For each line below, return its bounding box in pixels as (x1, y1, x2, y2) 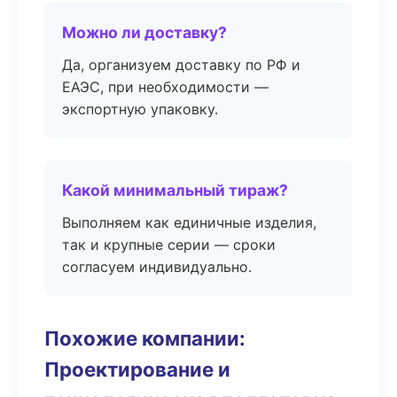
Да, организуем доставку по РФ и (62, 56, 300, 74)
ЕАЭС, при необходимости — (62, 78, 269, 96)
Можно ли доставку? (62, 23, 227, 42)
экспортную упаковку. (62, 100, 218, 118)
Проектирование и (44, 357, 230, 381)
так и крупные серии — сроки (62, 236, 276, 253)
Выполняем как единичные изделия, (62, 214, 316, 231)
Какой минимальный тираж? (62, 181, 288, 199)
